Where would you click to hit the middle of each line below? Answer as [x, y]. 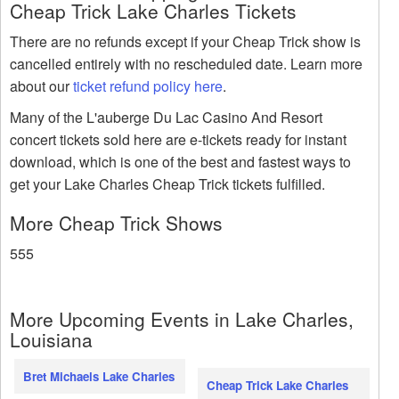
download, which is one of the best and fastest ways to [180, 162]
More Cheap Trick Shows [116, 223]
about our [41, 86]
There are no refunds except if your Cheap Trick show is [185, 42]
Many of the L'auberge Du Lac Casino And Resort [166, 118]
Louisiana [51, 340]
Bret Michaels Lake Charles [99, 377]
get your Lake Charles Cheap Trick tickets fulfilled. [167, 184]
